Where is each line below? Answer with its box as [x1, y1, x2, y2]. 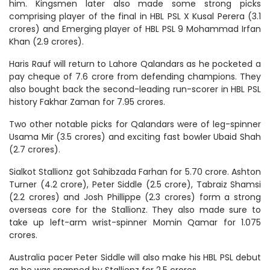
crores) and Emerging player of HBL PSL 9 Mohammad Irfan [9, 23, 261, 36]
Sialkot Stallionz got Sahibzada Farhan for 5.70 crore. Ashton [9, 166, 261, 178]
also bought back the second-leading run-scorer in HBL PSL [9, 83, 261, 96]
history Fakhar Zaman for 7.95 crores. [9, 96, 168, 108]
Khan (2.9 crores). [9, 36, 86, 48]
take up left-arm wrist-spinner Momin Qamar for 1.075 [9, 216, 261, 229]
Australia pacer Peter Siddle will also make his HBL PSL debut [9, 251, 261, 264]
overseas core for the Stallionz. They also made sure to [9, 204, 261, 216]
